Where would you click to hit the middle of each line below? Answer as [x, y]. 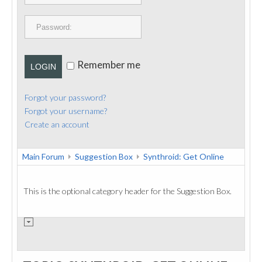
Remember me [109, 65]
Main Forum [43, 156]
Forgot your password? [65, 97]
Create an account [57, 124]
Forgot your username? [66, 111]
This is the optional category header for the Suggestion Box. [127, 191]
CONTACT [47, 38]
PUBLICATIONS [56, 11]
